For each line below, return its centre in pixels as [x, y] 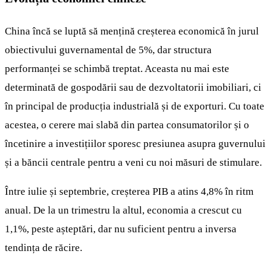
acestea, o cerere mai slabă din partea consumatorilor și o [127, 125]
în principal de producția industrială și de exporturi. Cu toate [135, 106]
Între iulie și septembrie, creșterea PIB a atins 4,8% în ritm [129, 192]
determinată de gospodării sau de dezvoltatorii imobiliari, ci [133, 87]
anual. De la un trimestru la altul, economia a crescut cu [123, 211]
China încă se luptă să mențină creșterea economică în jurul [132, 31]
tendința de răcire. [44, 248]
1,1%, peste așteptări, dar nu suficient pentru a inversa [121, 229]
